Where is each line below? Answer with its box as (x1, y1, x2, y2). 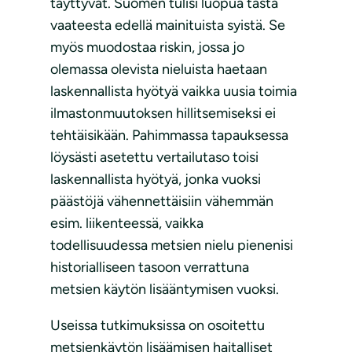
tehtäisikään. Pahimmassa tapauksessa (50, 126, 288, 145)
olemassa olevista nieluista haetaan (50, 60, 267, 79)
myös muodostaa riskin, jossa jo (50, 38, 244, 57)
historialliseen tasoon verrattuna (50, 258, 249, 277)
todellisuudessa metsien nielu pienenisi (50, 236, 293, 255)
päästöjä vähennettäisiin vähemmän (50, 192, 273, 211)
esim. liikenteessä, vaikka (50, 214, 203, 233)
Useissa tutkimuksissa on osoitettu (50, 317, 265, 335)
